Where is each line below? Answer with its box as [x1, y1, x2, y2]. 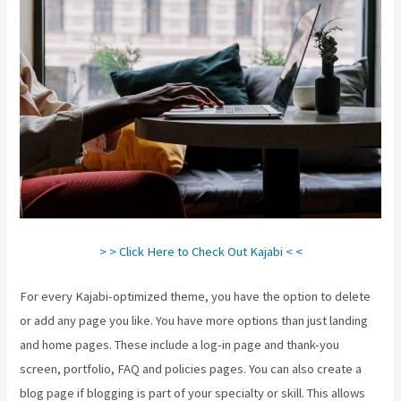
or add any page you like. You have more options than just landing [20, 311, 369, 328]
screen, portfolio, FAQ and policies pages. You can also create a [20, 360, 363, 377]
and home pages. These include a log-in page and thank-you [20, 336, 340, 353]
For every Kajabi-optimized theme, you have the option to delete [20, 287, 371, 304]
